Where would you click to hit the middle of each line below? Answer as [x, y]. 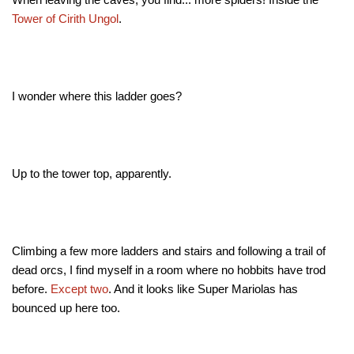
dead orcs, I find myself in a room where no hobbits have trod [169, 270]
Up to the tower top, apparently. [92, 174]
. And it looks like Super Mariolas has [203, 289]
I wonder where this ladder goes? [97, 96]
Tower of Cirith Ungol [65, 19]
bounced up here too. [66, 308]
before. [31, 289]
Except [69, 289]
